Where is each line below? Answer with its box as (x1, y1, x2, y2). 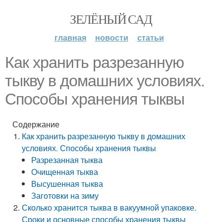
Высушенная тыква (31, 178, 104, 189)
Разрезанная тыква (31, 154, 103, 166)
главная (54, 32, 86, 43)
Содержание (12, 118, 59, 130)
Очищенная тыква (31, 166, 99, 177)
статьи (137, 32, 164, 43)
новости (95, 32, 128, 43)
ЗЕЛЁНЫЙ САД (70, 10, 152, 27)
